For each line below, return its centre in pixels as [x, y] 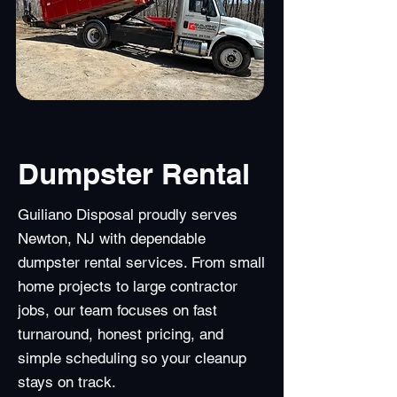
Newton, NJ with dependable [112, 238]
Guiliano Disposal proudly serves [128, 214]
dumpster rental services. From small [141, 262]
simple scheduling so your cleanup [132, 358]
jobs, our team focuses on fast [117, 310]
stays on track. [67, 382]
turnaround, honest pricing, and [121, 334]
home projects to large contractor [128, 286]
